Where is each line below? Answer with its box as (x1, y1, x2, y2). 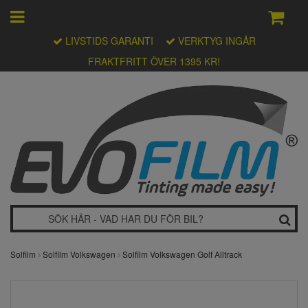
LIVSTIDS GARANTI (62, 34, 156, 47)
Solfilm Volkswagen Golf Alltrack (122, 248, 242, 261)
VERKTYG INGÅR (175, 34, 256, 47)
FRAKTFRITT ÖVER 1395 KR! (88, 54, 220, 68)
